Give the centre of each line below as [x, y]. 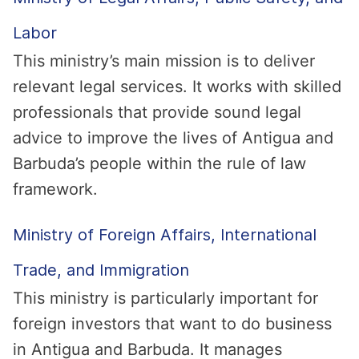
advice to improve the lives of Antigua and [173, 138]
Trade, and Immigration [101, 270]
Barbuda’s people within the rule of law [159, 163]
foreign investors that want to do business [172, 324]
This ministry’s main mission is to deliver [164, 61]
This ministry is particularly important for [165, 298]
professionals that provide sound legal [157, 112]
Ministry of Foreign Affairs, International [165, 235]
